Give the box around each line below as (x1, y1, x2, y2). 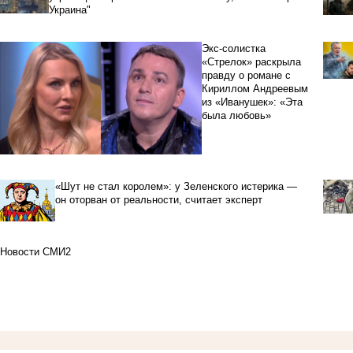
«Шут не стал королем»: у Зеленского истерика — (55, 180, 298, 192)
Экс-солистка (201, 43, 266, 55)
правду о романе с (201, 69, 291, 82)
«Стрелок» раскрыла (201, 56, 301, 69)
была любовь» (201, 110, 271, 122)
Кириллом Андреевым (201, 83, 308, 95)
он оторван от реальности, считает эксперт (55, 193, 263, 206)
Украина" (48, 4, 91, 17)
